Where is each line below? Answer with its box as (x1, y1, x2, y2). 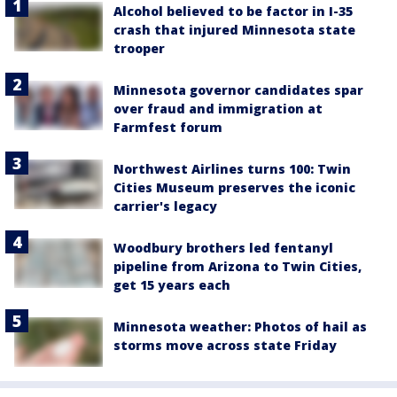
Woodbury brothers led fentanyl (113, 239, 333, 257)
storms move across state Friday (113, 337, 337, 354)
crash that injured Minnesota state (113, 21, 355, 39)
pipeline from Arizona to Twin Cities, (113, 258, 362, 276)
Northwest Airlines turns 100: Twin (113, 160, 351, 178)
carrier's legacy (113, 198, 217, 215)
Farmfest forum (113, 119, 222, 136)
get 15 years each (113, 276, 230, 294)
